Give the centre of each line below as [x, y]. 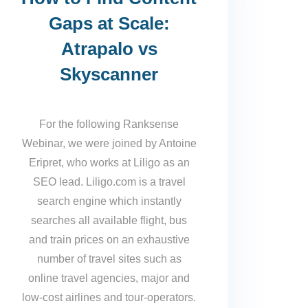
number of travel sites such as [109, 258]
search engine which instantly [109, 201]
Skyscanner [109, 74]
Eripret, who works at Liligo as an [109, 162]
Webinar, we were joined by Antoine [109, 143]
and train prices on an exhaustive [109, 239]
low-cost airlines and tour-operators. [109, 297]
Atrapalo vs [109, 48]
